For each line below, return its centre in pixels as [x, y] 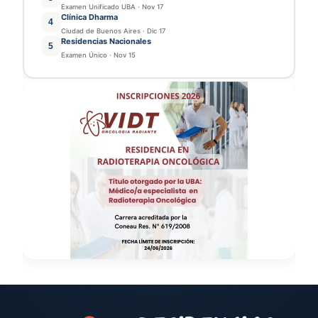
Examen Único [84, 55]
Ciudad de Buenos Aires [100, 31]
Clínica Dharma [89, 17]
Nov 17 [152, 7]
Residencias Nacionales [106, 42]
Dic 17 [156, 31]
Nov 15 [124, 55]
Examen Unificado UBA [98, 7]
